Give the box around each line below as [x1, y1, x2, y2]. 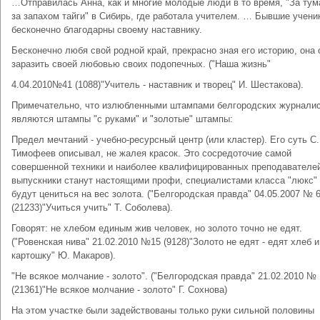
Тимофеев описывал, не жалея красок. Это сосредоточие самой [11, 148, 291, 159]
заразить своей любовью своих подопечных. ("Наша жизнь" [11, 59, 271, 69]
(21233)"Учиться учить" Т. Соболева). [11, 202, 173, 213]
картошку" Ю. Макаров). [11, 250, 116, 261]
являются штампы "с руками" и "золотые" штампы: [11, 114, 233, 124]
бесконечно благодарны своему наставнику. [11, 24, 202, 35]
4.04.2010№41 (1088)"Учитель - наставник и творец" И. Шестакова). [11, 79, 304, 90]
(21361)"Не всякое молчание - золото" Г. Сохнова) [11, 284, 227, 295]
